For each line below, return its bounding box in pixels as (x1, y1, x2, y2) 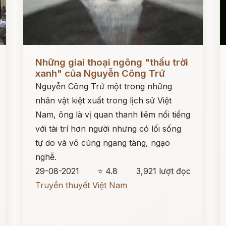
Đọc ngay (23, 49, 61, 60)
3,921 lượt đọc (136, 166, 191, 176)
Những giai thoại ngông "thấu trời (35, 56, 189, 68)
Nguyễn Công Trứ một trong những (35, 81, 173, 91)
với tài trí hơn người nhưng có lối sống (35, 124, 182, 134)
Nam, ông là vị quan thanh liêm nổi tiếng (35, 109, 191, 120)
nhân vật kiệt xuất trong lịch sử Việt (35, 95, 172, 105)
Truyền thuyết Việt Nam (35, 180, 128, 190)
